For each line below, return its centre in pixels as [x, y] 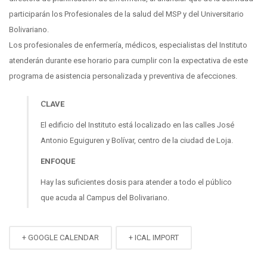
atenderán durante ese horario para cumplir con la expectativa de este [128, 60]
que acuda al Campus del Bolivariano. [105, 197]
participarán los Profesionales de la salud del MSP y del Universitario [126, 14]
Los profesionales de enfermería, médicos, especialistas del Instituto [128, 45]
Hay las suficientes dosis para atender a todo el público [136, 182]
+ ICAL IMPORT [154, 237]
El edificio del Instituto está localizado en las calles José [137, 125]
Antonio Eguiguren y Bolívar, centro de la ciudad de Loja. [137, 140]
